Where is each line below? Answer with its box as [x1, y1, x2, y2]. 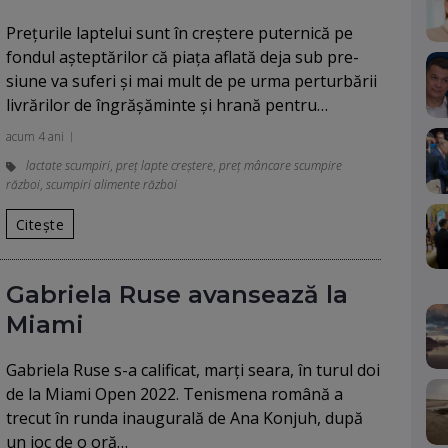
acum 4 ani [6, 128, 64, 145]
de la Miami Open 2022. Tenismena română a [6, 383, 343, 405]
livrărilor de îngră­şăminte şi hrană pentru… [6, 94, 328, 116]
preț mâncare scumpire [219, 157, 342, 174]
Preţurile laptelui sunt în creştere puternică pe [6, 22, 353, 44]
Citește [16, 214, 64, 234]
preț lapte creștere [116, 157, 213, 174]
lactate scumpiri [26, 157, 110, 174]
